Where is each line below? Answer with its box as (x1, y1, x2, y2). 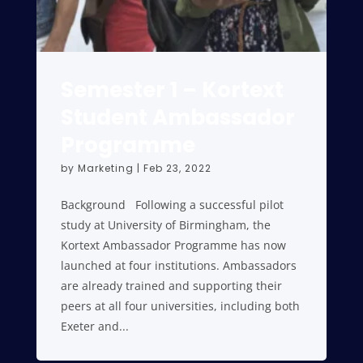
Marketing (77, 161, 134, 175)
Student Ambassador (60, 103, 295, 132)
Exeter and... (60, 318, 129, 334)
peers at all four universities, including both (60, 298, 300, 314)
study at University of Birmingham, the (60, 217, 271, 233)
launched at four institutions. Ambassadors (60, 258, 297, 273)
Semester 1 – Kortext (60, 75, 284, 105)
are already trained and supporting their (60, 278, 282, 293)
